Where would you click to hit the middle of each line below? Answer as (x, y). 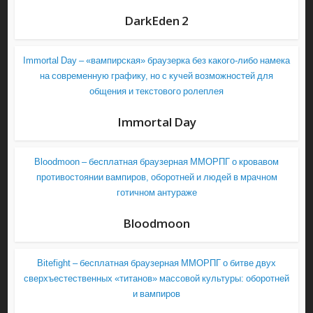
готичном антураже (156, 193)
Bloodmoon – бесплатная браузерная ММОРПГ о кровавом (156, 162)
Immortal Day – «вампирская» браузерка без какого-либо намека (156, 61)
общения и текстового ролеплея (156, 92)
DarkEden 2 (156, 21)
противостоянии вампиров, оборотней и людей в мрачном (156, 177)
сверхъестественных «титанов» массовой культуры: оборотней (156, 279)
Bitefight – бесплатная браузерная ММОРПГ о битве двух (156, 263)
